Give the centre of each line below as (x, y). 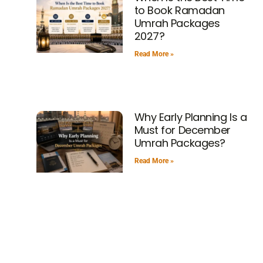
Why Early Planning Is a (190, 117)
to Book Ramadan (179, 11)
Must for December (182, 130)
